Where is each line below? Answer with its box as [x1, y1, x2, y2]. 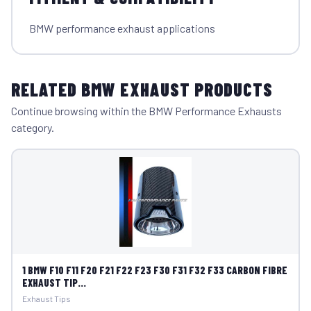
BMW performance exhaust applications [28, 21, 215, 35]
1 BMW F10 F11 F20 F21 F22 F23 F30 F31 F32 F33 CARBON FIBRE [22, 263, 287, 276]
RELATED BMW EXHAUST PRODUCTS [11, 78, 274, 100]
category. [11, 121, 54, 134]
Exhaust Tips [22, 293, 71, 303]
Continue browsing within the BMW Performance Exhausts [11, 104, 282, 117]
